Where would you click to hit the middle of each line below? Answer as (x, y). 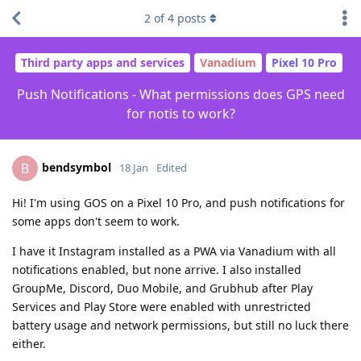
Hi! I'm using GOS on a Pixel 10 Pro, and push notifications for (178, 202)
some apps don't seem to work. (96, 221)
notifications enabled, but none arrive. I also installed (157, 269)
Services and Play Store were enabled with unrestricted (162, 306)
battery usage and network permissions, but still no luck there (180, 325)
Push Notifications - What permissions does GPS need (180, 94)
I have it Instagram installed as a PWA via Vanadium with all (174, 251)
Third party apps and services (102, 63)
